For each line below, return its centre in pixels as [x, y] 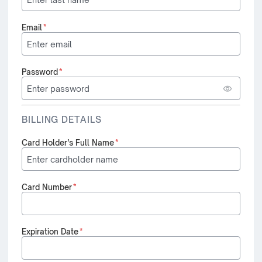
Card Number [47, 187]
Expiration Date [50, 232]
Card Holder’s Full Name [68, 143]
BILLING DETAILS [62, 120]
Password [40, 72]
